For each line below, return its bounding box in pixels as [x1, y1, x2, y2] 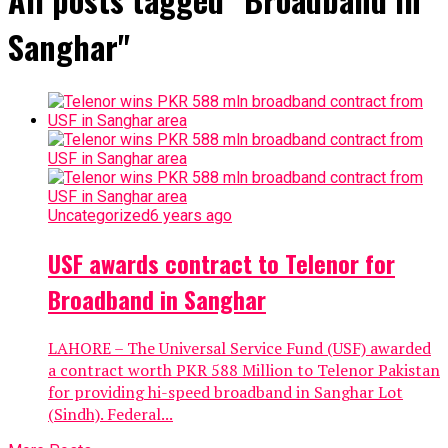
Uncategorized [48, 205, 150, 225]
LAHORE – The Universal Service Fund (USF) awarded [48, 336, 431, 359]
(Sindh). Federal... [48, 402, 173, 425]
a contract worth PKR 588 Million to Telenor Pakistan [48, 358, 440, 381]
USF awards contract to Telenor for [48, 244, 395, 281]
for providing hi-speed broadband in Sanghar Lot [48, 380, 403, 403]
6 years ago [150, 205, 232, 225]
